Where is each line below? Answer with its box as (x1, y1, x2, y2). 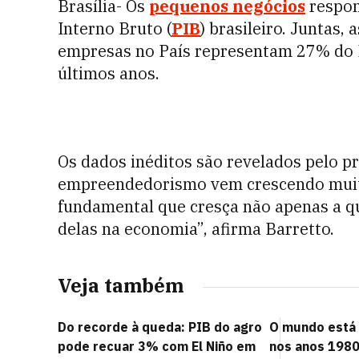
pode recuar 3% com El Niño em (58, 338, 256, 354)
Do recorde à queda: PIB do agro (58, 319, 262, 335)
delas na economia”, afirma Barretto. (58, 218, 334, 240)
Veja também (58, 272, 184, 298)
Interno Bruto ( (58, 18, 171, 39)
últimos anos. (58, 63, 159, 84)
